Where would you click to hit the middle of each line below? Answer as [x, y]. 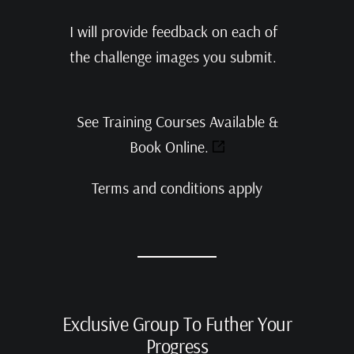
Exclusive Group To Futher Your [177, 324]
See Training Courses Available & [177, 122]
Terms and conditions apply [177, 188]
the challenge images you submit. [173, 57]
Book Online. [171, 147]
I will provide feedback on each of [173, 32]
